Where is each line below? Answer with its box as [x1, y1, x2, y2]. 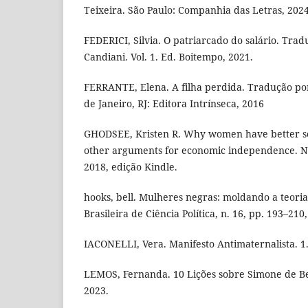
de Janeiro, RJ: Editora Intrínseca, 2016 [84, 97, 264, 111]
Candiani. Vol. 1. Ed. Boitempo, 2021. [84, 50, 253, 64]
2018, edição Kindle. [84, 160, 177, 174]
